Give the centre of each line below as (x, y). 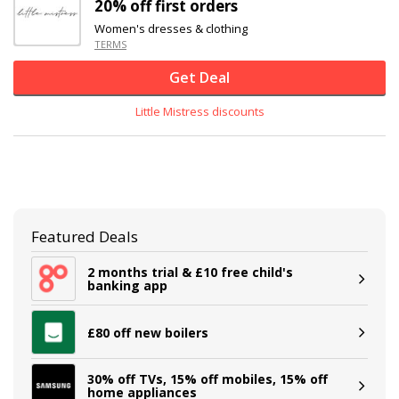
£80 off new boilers (148, 332)
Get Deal (199, 77)
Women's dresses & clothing (171, 28)
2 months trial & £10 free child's (190, 272)
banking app (127, 285)
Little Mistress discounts (199, 111)
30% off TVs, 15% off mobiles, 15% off (208, 379)
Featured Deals (85, 236)
